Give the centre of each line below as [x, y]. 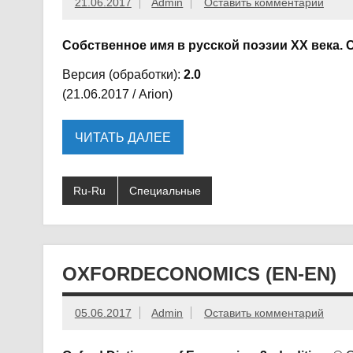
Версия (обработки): [123, 75]
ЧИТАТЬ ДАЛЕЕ [123, 137]
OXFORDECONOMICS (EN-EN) [199, 273]
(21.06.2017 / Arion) [117, 95]
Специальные [165, 191]
